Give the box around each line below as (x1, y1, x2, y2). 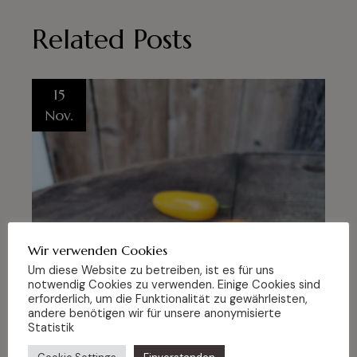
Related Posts (32, 22, 192, 57)
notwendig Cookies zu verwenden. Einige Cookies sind (28, 276, 320, 292)
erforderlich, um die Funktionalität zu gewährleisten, (28, 290, 308, 307)
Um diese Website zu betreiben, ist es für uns (28, 261, 274, 278)
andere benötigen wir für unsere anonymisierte (28, 304, 281, 321)
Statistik (28, 319, 74, 335)
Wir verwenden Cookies (28, 241, 167, 258)
